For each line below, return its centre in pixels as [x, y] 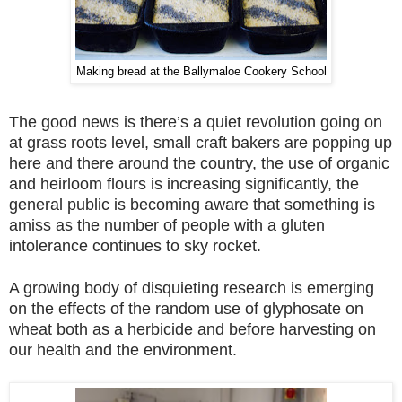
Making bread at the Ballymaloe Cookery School [201, 72]
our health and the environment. [123, 350]
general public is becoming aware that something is [192, 205]
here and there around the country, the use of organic [199, 164]
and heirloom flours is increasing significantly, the [184, 184]
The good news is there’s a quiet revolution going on [196, 122]
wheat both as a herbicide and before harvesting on [192, 330]
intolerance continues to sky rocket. [135, 246]
